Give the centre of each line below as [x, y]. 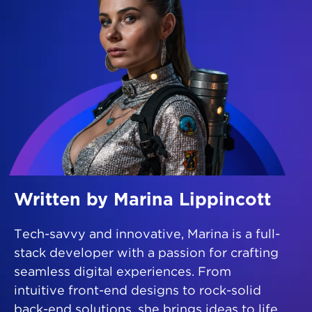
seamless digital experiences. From [123, 273]
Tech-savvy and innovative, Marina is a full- [147, 235]
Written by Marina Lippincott [142, 201]
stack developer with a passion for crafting [146, 254]
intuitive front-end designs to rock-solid [138, 291]
